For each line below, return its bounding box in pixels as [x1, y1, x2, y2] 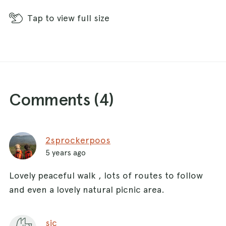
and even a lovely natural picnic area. [9, 184, 164, 195]
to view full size [45, 12, 109, 23]
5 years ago [45, 147, 86, 157]
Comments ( [9, 89, 99, 109]
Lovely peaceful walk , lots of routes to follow [9, 169, 203, 181]
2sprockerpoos [45, 134, 110, 145]
